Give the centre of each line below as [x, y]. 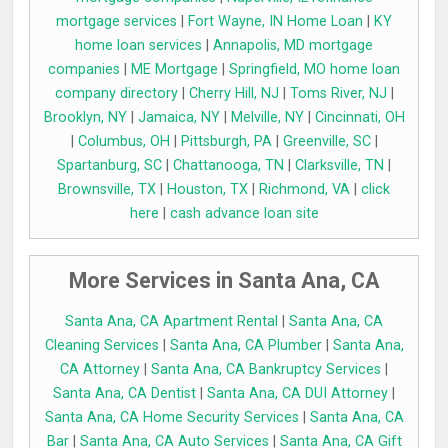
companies [84, 70]
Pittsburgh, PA [226, 142]
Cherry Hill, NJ [233, 94]
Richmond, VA [304, 190]
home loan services [138, 46]
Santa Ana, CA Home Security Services [171, 418]
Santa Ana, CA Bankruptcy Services [266, 370]
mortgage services [116, 22]
